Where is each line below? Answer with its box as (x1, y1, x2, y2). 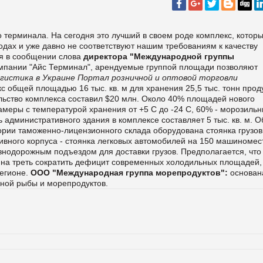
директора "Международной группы (83, 51, 234, 61)
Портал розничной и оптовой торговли (77, 72, 238, 82)
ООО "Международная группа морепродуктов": (31, 167, 230, 177)
